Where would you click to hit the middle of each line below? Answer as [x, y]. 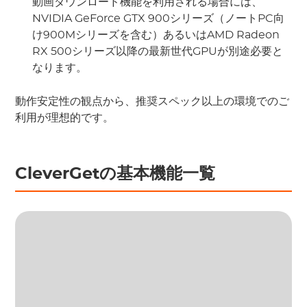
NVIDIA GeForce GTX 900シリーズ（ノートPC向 [159, 19]
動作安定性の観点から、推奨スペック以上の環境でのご [152, 101]
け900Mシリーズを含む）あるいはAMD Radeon [156, 35]
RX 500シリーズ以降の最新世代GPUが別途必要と [158, 51]
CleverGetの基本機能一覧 [115, 174]
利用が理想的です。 [65, 118]
